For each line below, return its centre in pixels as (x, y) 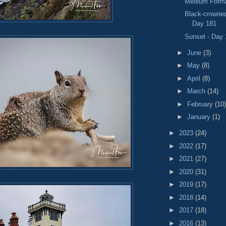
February (201, 104)
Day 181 (205, 24)
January (200, 117)
